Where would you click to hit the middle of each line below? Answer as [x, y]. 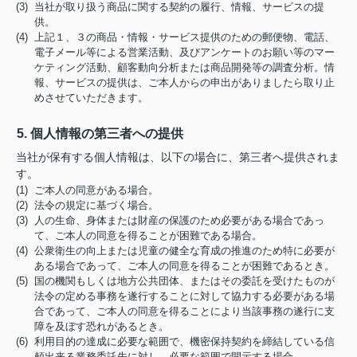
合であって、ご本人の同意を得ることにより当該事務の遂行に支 [185, 311]
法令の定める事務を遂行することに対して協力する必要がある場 [185, 296]
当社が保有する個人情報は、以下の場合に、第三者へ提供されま [178, 157]
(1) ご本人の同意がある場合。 [87, 190]
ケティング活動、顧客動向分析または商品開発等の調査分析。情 [185, 67]
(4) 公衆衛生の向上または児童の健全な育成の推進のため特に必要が [175, 250]
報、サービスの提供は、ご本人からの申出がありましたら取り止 [185, 82]
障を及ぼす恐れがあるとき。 [102, 326]
